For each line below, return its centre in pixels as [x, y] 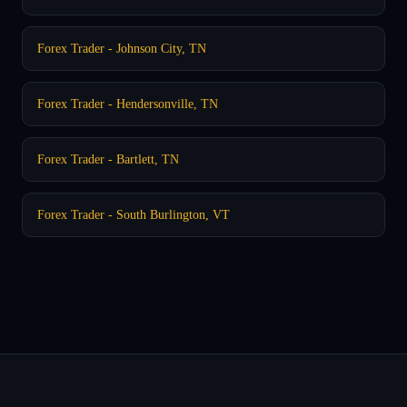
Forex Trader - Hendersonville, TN [128, 103]
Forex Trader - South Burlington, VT [134, 214]
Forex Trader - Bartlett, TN [108, 159]
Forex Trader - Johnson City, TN [122, 48]
